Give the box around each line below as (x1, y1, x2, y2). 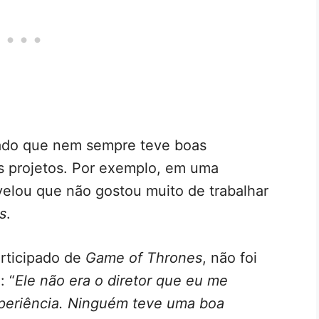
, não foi (202, 249, 257, 266)
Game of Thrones (85, 249, 202, 266)
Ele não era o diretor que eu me (15, 271, 228, 289)
